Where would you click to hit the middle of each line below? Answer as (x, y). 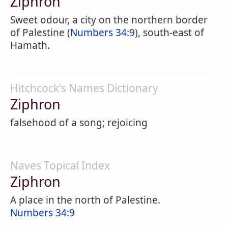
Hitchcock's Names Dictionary (84, 88)
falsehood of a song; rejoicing (79, 123)
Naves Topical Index (60, 165)
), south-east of (169, 33)
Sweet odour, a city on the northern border (109, 20)
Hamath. (30, 45)
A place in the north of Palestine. (85, 200)
